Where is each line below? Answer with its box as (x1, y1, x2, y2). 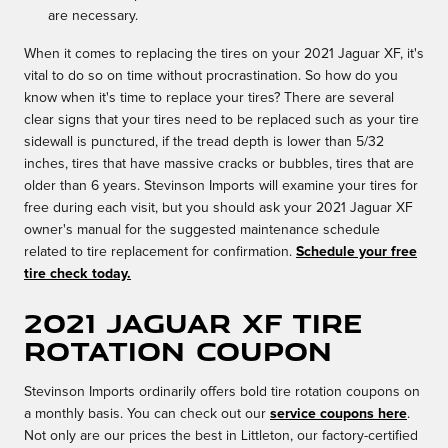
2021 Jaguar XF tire (24, 304, 363, 342)
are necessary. (48, 9, 138, 24)
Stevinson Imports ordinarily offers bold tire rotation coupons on (24, 385, 420, 400)
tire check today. (24, 267, 131, 282)
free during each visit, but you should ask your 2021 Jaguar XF (24, 201, 413, 216)
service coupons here (270, 407, 407, 422)
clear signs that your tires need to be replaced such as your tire (24, 113, 419, 128)
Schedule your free (296, 245, 417, 260)
